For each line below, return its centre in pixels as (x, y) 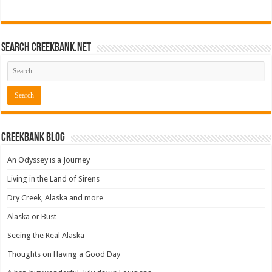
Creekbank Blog (33, 138)
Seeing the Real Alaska (46, 236)
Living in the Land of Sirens (54, 179)
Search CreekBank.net (46, 48)
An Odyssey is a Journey (49, 160)
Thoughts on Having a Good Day (64, 254)
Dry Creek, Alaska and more (56, 198)
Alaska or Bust (32, 217)
